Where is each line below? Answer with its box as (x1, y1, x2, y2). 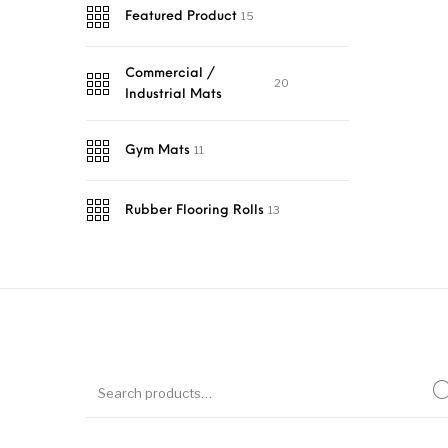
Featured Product (125, 10, 237, 24)
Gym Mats (125, 144, 190, 158)
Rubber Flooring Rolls (125, 203, 264, 217)
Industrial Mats (125, 87, 222, 101)
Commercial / (125, 66, 215, 80)
